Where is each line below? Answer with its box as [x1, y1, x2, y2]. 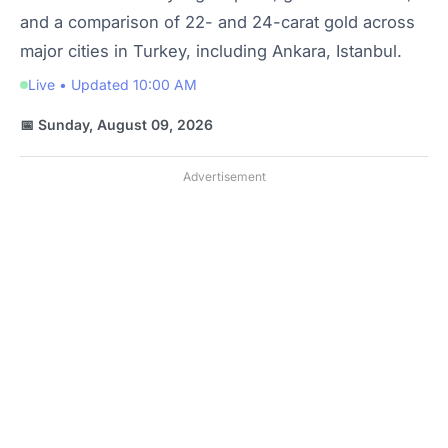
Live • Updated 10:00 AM [28, 76, 197, 93]
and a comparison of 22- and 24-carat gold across [20, 12, 415, 32]
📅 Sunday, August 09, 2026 [20, 116, 213, 133]
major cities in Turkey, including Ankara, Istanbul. [20, 41, 402, 61]
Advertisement [182, 169, 266, 184]
